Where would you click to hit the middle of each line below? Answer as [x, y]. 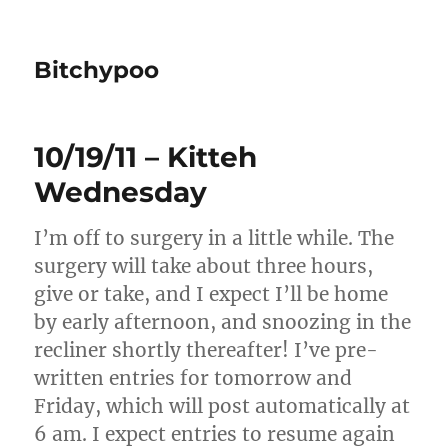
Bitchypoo [97, 70]
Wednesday [121, 192]
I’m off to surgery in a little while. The [214, 238]
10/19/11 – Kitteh [146, 157]
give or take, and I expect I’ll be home [211, 294]
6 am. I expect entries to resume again [215, 434]
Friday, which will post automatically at [222, 406]
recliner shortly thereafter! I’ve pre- [206, 350]
